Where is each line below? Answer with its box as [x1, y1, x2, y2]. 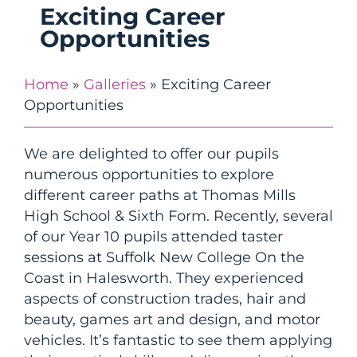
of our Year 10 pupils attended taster [24, 228, 283, 245]
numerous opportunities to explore [24, 166, 274, 183]
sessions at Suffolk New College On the [24, 249, 304, 266]
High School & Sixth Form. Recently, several [24, 207, 333, 225]
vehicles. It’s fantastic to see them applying [24, 331, 332, 349]
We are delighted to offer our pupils [24, 145, 279, 163]
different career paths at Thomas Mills [24, 186, 296, 204]
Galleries [84, 75, 146, 92]
